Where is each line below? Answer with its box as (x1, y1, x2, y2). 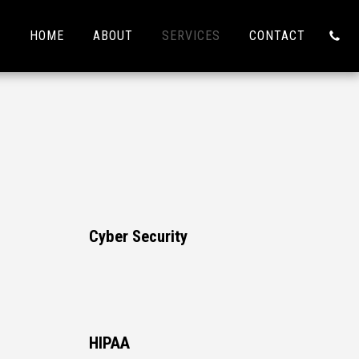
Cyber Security (88, 226, 188, 246)
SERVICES (162, 27, 220, 43)
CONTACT (249, 27, 305, 43)
